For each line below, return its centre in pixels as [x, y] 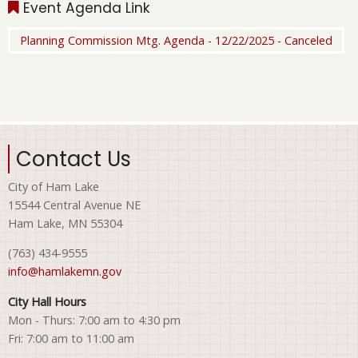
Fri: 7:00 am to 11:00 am [71, 338]
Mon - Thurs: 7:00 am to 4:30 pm [94, 320]
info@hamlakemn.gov [65, 272]
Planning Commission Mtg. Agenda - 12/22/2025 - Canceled [176, 41]
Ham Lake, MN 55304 [65, 223]
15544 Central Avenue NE [74, 205]
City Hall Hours [47, 301]
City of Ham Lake [54, 186]
